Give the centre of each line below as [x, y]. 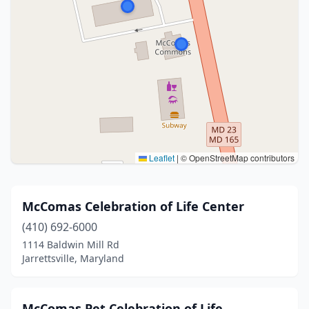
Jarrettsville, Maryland [73, 258]
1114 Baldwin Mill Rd [71, 245]
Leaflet [161, 158]
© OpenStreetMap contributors [237, 158]
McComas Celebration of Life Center [133, 206]
